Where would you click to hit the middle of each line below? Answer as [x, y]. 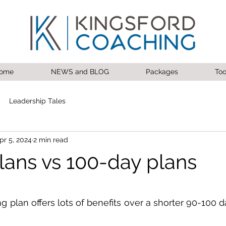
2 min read [51, 139]
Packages [162, 72]
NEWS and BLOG [80, 72]
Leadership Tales [37, 101]
